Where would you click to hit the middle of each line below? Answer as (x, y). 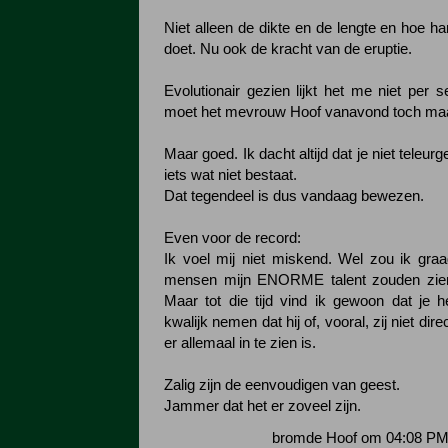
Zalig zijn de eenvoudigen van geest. (282, 385)
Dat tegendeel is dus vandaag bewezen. (294, 196)
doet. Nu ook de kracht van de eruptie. (288, 49)
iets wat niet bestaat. (230, 175)
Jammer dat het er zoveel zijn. (262, 406)
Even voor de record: (232, 238)
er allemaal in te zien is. (240, 343)
